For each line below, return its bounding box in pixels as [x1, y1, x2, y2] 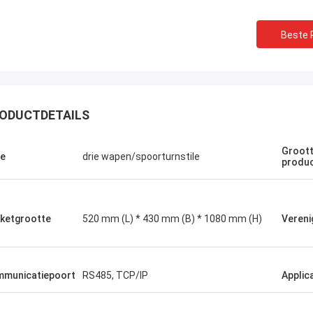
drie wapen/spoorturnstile [82, 151, 200, 162]
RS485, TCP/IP [82, 270, 148, 281]
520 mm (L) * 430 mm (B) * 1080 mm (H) [82, 213, 262, 224]
